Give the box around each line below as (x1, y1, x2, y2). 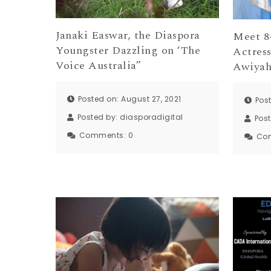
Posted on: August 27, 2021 (77, 94, 181, 105)
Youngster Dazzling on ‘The (56, 42, 201, 59)
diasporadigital (120, 112, 183, 123)
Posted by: (77, 112, 120, 123)
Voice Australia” (56, 57, 142, 74)
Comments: (79, 130, 128, 141)
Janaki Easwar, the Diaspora (56, 27, 200, 44)
